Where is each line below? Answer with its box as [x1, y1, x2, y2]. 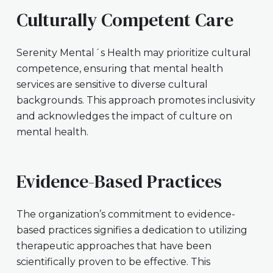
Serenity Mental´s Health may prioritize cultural [16, 46, 251, 58]
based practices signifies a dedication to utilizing [16, 224, 247, 236]
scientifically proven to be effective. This [16, 255, 210, 268]
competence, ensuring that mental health [16, 62, 223, 74]
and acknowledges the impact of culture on [16, 110, 232, 122]
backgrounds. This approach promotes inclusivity [16, 94, 255, 106]
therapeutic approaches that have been [16, 239, 211, 252]
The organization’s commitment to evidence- [16, 208, 235, 220]
